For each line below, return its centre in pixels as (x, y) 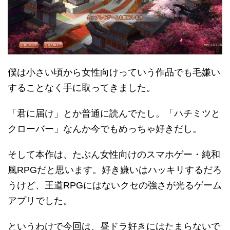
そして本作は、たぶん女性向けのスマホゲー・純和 (114, 154)
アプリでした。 (40, 200)
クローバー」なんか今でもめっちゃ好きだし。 (105, 129)
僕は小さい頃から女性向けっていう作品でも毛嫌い (114, 72)
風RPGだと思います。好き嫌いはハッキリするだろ (115, 170)
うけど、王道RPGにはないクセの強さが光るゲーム (115, 185)
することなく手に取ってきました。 (82, 88)
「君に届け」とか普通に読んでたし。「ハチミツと (114, 113)
